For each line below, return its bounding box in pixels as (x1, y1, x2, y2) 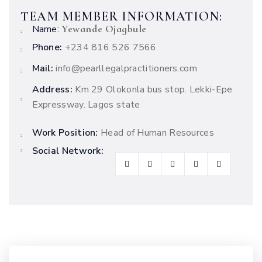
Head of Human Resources (98, 126, 214, 139)
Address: (32, 83, 73, 96)
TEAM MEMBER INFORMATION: (20, 9, 222, 24)
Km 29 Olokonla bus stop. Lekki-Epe (72, 83, 233, 96)
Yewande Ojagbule (61, 22, 147, 35)
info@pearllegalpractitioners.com (53, 62, 197, 75)
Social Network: (32, 144, 104, 157)
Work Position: (32, 126, 98, 139)
